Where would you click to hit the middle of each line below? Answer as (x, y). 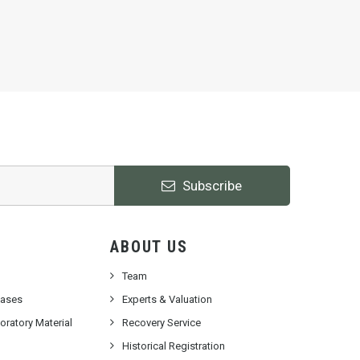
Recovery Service (162, 323)
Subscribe (211, 185)
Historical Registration (174, 346)
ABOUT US (149, 247)
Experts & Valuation (168, 299)
